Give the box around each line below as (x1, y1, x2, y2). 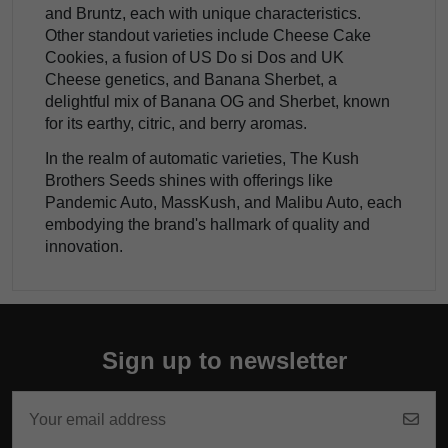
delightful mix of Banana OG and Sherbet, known (45, 92, 390, 110)
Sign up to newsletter (101, 346, 347, 374)
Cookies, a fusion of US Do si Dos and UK (45, 48, 344, 66)
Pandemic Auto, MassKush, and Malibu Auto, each (45, 193, 402, 211)
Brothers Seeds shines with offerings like (45, 171, 333, 189)
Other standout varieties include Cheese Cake (45, 26, 371, 44)
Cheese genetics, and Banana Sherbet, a (45, 70, 337, 88)
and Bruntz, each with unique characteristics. (45, 4, 361, 22)
